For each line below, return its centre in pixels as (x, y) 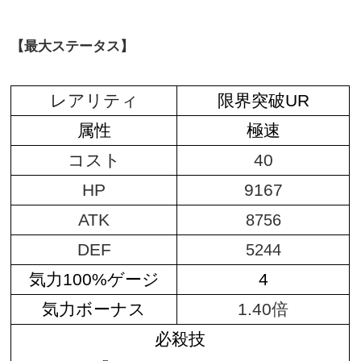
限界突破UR (263, 101)
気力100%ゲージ (94, 280)
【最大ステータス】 (73, 47)
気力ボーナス (94, 310)
